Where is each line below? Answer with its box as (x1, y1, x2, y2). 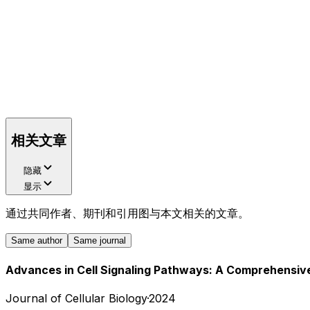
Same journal (73, 235, 126, 246)
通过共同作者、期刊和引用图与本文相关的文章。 (6, 206, 249, 221)
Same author (11, 235, 62, 246)
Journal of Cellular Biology (6, 291, 147, 305)
